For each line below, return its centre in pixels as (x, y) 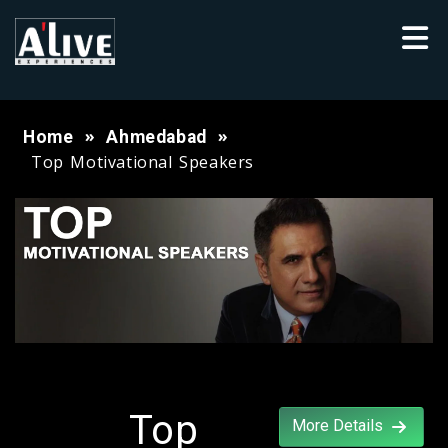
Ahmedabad (156, 137)
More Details (340, 425)
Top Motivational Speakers (142, 162)
